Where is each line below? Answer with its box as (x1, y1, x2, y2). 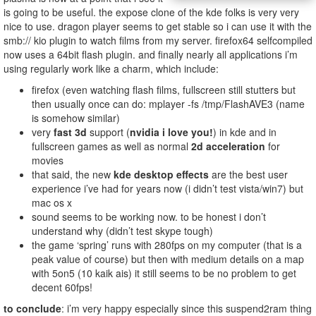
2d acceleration (191, 139, 265, 154)
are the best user (209, 167, 288, 182)
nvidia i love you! (130, 125, 213, 140)
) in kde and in (213, 125, 276, 140)
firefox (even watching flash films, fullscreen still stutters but (32, 83, 296, 97)
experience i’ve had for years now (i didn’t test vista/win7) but (32, 181, 303, 196)
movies (32, 153, 63, 168)
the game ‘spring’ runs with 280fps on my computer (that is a (32, 238, 302, 253)
